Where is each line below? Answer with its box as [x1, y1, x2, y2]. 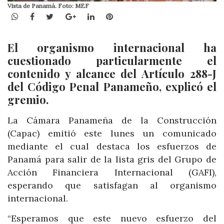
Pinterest [112, 10, 148, 21]
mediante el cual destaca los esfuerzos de [7, 140, 216, 152]
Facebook [34, 10, 71, 21]
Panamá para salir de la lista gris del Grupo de [7, 153, 216, 165]
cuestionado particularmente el [7, 53, 216, 68]
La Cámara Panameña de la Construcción [7, 114, 216, 126]
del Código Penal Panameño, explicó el [7, 79, 216, 94]
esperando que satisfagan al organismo [7, 179, 216, 191]
